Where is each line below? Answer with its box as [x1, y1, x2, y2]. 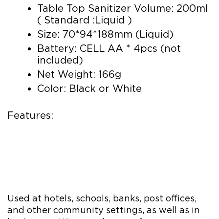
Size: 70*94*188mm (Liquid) [37, 28, 174, 40]
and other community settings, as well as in [7, 204, 200, 215]
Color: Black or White [37, 82, 142, 94]
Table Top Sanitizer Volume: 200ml [37, 2, 208, 14]
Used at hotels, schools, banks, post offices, [7, 193, 197, 203]
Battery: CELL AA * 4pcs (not [37, 42, 181, 54]
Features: [7, 109, 53, 121]
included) [37, 54, 84, 66]
